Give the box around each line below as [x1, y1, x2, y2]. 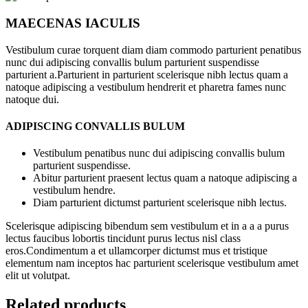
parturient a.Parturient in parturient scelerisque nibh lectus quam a [5, 68, 288, 80]
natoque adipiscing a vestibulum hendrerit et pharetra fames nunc [5, 80, 286, 93]
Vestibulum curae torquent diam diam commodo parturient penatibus [5, 43, 301, 56]
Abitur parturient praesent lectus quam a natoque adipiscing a [33, 172, 297, 184]
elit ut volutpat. [5, 269, 70, 282]
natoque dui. [5, 93, 59, 105]
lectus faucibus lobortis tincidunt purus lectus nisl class [5, 232, 241, 245]
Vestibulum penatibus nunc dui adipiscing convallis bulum [33, 147, 285, 159]
